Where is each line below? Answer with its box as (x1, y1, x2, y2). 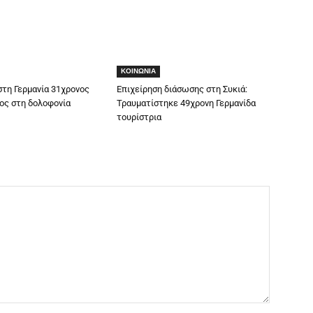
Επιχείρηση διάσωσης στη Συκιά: (117, 84, 248, 95)
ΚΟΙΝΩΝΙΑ (121, 67, 156, 75)
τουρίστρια (117, 112, 162, 123)
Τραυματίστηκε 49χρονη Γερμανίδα (117, 98, 256, 109)
